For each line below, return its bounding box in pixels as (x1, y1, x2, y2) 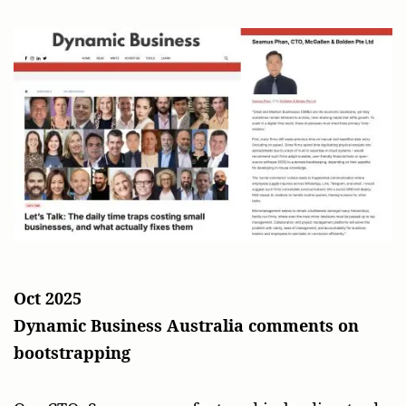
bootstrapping (14, 342, 130, 364)
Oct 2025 (14, 287, 82, 310)
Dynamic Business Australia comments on (14, 314, 359, 337)
